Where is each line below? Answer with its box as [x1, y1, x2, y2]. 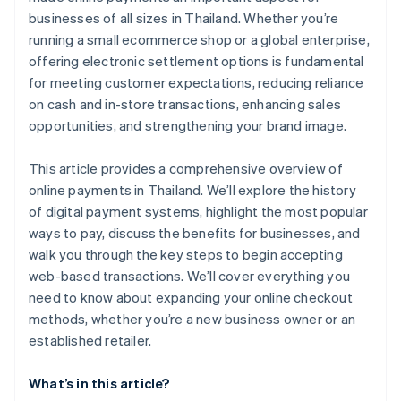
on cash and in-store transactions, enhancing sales [29, 95, 342, 114]
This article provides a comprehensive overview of [29, 159, 343, 178]
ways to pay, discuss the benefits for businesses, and [29, 224, 361, 243]
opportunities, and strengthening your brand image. [29, 116, 347, 135]
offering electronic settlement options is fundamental [29, 52, 364, 71]
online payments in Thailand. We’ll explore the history [29, 181, 356, 200]
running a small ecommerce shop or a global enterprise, [29, 30, 370, 49]
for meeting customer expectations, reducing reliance [29, 73, 364, 92]
